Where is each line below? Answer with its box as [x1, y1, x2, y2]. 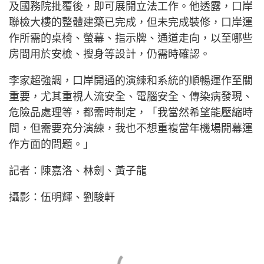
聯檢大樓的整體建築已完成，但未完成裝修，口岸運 [9, 16, 253, 28]
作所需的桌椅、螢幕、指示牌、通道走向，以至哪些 [9, 32, 253, 44]
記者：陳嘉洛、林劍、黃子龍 [9, 164, 147, 177]
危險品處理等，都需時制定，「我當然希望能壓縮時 [9, 106, 253, 118]
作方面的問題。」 [9, 138, 94, 150]
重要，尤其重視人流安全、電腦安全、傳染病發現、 [9, 90, 253, 103]
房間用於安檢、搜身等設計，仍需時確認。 [9, 48, 210, 60]
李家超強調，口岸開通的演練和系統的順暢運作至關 [9, 74, 253, 87]
